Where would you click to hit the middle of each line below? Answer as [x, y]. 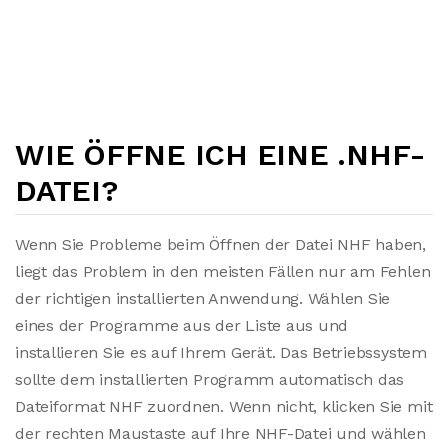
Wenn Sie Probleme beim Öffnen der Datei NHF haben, [221, 244]
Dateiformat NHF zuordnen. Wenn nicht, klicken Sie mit [224, 406]
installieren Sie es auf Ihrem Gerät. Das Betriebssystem [221, 352]
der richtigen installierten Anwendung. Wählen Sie [203, 298]
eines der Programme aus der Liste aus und [182, 325]
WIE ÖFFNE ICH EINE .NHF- [221, 154]
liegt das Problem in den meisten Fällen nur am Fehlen [223, 271]
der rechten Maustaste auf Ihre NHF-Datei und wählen [220, 433]
